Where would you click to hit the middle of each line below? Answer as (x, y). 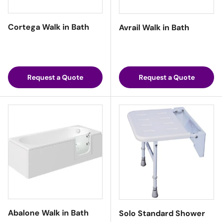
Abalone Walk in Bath (48, 213)
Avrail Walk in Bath (154, 28)
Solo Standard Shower (162, 214)
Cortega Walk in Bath (49, 27)
